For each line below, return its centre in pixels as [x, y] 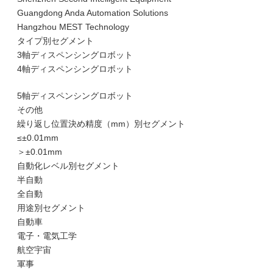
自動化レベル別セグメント [68, 166]
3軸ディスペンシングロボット [75, 55]
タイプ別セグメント [55, 41]
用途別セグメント [51, 208]
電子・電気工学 [47, 236]
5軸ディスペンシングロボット [75, 96]
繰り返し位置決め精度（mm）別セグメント [101, 124]
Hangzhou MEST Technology [73, 27]
